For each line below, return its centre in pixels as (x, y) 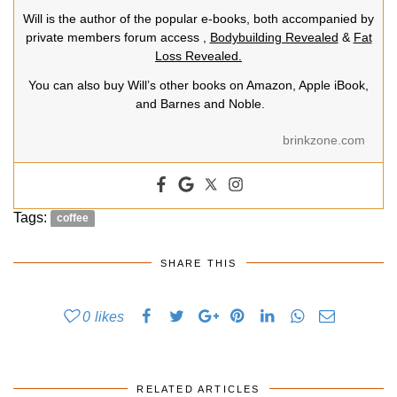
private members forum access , (117, 37)
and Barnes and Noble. (198, 103)
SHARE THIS (198, 263)
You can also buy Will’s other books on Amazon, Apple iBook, (198, 85)
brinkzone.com (324, 140)
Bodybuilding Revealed (274, 37)
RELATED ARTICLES (198, 389)
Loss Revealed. (198, 55)
